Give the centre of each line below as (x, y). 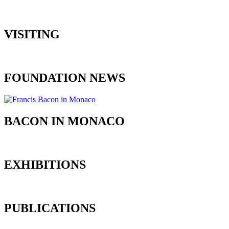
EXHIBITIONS (45, 164)
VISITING (32, 35)
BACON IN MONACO (64, 121)
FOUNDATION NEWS (65, 78)
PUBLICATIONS (50, 208)
